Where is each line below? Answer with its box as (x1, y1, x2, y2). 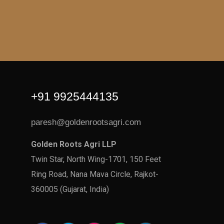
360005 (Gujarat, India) (31, 184, 109, 194)
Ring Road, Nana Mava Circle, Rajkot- (31, 169, 159, 179)
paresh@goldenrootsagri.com (31, 117, 141, 127)
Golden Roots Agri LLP (31, 139, 117, 149)
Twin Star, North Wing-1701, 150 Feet (31, 154, 161, 164)
